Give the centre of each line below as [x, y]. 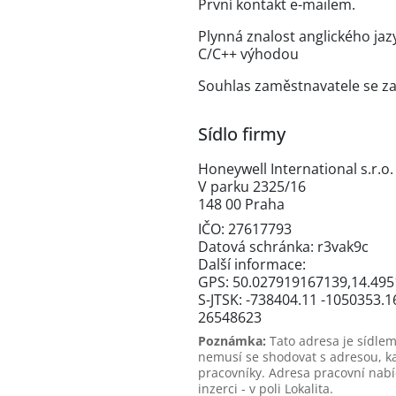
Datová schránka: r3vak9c [283, 247]
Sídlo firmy [242, 134]
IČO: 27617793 [245, 229]
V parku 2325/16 [252, 187]
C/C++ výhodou [248, 54]
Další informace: [252, 264]
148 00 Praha [241, 204]
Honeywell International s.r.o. [296, 169]
